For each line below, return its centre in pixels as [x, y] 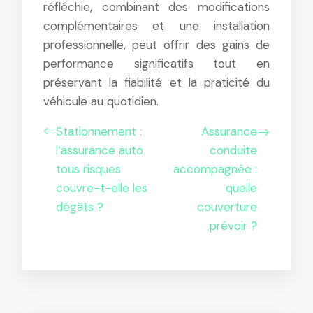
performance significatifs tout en [156, 64]
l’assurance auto [100, 150]
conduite [233, 150]
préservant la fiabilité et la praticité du [156, 82]
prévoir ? [233, 226]
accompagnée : [215, 169]
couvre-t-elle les [102, 188]
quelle [241, 188]
